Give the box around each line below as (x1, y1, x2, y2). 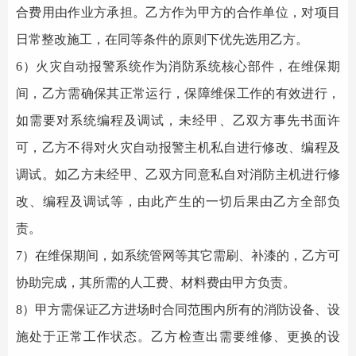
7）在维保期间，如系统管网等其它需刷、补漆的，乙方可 (16, 249, 340, 262)
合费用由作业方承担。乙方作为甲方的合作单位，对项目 (16, 6, 340, 19)
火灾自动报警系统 (36, 60, 142, 73)
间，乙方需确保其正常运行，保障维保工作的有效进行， (16, 87, 340, 100)
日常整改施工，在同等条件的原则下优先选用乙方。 (16, 33, 308, 46)
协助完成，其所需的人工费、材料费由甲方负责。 (16, 276, 296, 289)
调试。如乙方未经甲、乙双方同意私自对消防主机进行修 (16, 168, 340, 181)
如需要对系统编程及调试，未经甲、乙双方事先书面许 (16, 114, 340, 127)
